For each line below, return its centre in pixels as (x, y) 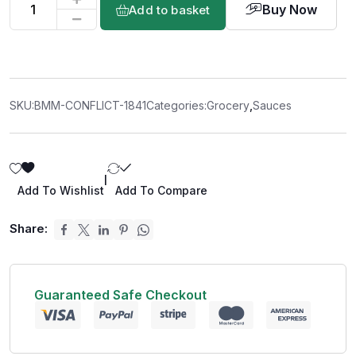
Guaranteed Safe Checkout (120, 295)
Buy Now (290, 10)
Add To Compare (161, 190)
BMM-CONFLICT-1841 (90, 105)
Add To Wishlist (61, 190)
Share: (29, 229)
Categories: (176, 105)
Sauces (272, 105)
